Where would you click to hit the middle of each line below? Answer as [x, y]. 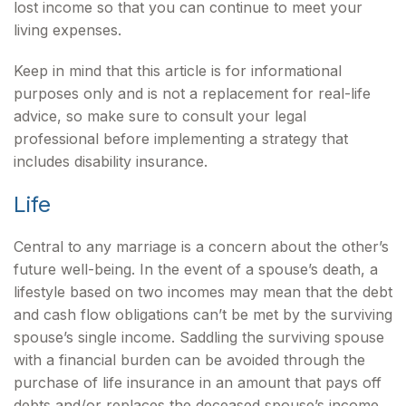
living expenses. [68, 30]
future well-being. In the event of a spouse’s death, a [196, 269]
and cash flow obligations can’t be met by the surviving [203, 314]
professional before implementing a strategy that [181, 139]
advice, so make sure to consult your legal [160, 116]
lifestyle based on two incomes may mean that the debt [203, 292]
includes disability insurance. [111, 161]
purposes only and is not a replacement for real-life [192, 93]
